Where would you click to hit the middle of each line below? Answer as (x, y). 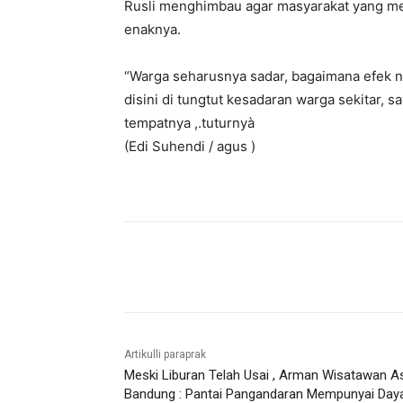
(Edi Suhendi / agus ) (190, 147)
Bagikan (191, 268)
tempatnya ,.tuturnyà (189, 123)
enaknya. (152, 30)
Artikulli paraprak (165, 355)
